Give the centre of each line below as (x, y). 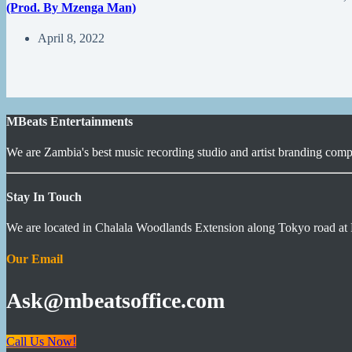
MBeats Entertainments (70, 121)
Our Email (35, 258)
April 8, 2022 (71, 38)
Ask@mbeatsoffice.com (115, 300)
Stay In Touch (44, 197)
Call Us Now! (41, 342)
